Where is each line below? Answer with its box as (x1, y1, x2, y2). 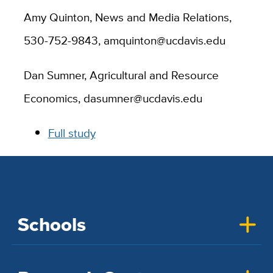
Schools (17, 210, 86, 238)
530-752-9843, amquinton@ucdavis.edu (23, 32, 225, 49)
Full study (48, 124, 96, 142)
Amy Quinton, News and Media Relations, (23, 9, 232, 26)
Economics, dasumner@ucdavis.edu (23, 90, 202, 107)
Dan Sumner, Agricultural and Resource (23, 66, 219, 84)
